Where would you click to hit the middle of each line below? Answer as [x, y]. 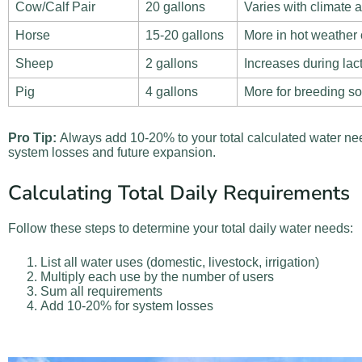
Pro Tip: [32, 138]
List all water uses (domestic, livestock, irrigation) [180, 262]
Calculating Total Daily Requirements [179, 194]
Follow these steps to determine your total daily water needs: [181, 228]
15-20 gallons [185, 36]
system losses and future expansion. [112, 153]
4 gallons [172, 92]
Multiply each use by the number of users [157, 276]
